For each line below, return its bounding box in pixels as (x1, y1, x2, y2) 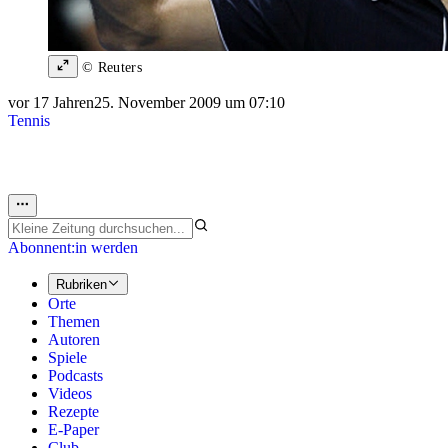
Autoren (48, 331, 100, 349)
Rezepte (48, 403, 99, 421)
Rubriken (56, 277, 107, 293)
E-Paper (48, 421, 99, 439)
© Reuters (78, 60, 142, 76)
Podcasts (48, 367, 103, 385)
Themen (48, 313, 100, 331)
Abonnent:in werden (8, 238, 138, 256)
